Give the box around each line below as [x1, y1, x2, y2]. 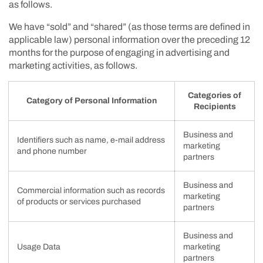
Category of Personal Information [26, 96, 157, 105]
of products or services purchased [17, 197, 141, 206]
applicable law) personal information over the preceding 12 [9, 34, 250, 45]
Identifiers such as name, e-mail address [17, 135, 165, 144]
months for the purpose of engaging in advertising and [9, 47, 230, 58]
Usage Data [17, 242, 60, 251]
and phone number [17, 146, 87, 156]
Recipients [193, 102, 236, 111]
